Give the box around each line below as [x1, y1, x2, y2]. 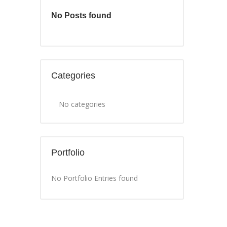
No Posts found [51, 11, 111, 20]
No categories [59, 99, 105, 109]
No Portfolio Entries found [51, 173, 138, 183]
